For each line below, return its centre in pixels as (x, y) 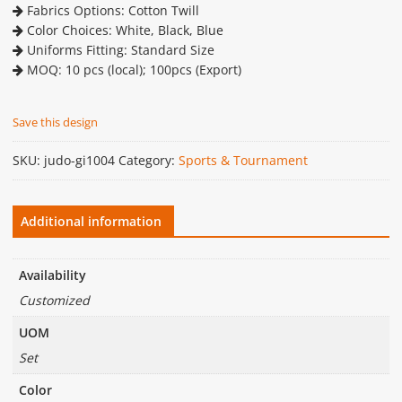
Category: (148, 161)
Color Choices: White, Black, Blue (123, 31)
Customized (54, 300)
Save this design (55, 122)
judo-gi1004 (79, 161)
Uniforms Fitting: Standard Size (118, 50)
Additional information (91, 222)
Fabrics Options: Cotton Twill (111, 11)
